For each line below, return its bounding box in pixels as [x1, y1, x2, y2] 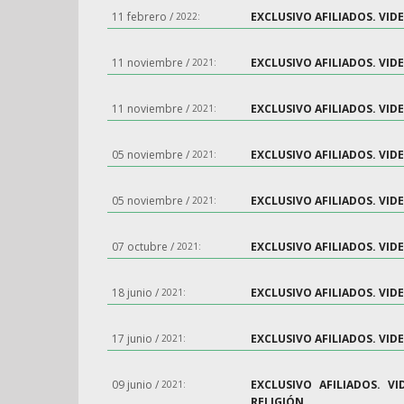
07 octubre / [112, 239, 177, 254]
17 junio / [112, 331, 161, 346]
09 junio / [112, 377, 161, 392]
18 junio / [112, 285, 161, 300]
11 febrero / [112, 9, 176, 24]
